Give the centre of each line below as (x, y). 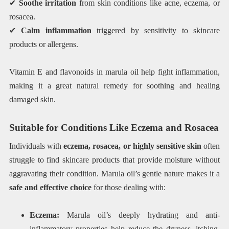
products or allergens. (43, 44)
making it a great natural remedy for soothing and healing (114, 86)
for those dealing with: (128, 187)
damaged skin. (32, 100)
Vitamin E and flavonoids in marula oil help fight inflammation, (114, 72)
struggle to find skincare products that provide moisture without (114, 159)
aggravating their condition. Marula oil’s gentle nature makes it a (114, 173)
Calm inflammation (56, 31)
